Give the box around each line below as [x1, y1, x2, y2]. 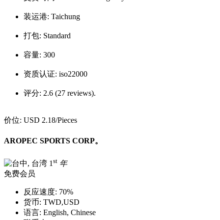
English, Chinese [41, 208, 96, 217]
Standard [43, 31, 71, 40]
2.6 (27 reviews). [43, 89, 96, 98]
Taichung [51, 12, 80, 21]
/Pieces [55, 116, 77, 125]
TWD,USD [41, 198, 80, 207]
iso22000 [59, 70, 87, 79]
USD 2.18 [24, 116, 55, 125]
